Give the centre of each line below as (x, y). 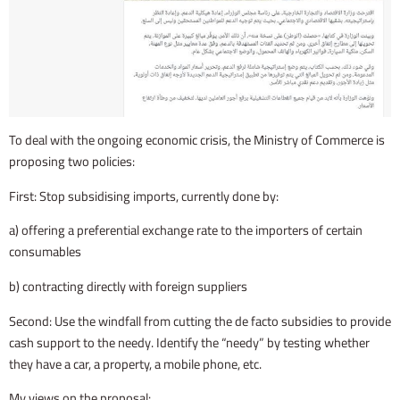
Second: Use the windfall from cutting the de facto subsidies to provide (200, 321)
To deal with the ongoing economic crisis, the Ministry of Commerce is (197, 140)
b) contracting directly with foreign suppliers (128, 286)
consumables (45, 252)
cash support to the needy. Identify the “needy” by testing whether (189, 342)
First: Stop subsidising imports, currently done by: (144, 196)
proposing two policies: (72, 162)
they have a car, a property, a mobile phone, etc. (135, 363)
